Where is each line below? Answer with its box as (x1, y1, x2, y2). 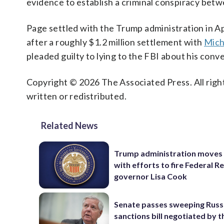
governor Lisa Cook (114, 171, 187, 181)
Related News (41, 120, 98, 131)
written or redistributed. (26, 90, 126, 101)
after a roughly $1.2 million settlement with (26, 36, 204, 47)
